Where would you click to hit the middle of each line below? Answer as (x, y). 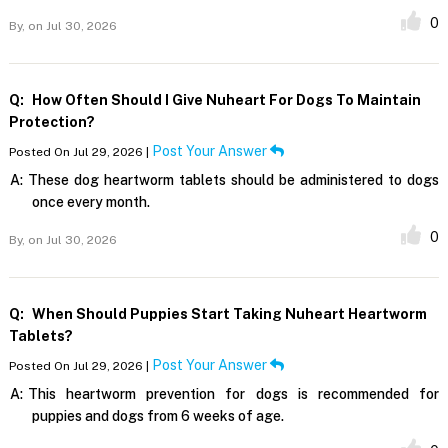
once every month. (90, 202)
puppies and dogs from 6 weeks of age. (157, 416)
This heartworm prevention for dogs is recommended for (233, 394)
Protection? (51, 122)
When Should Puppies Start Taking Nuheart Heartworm (227, 314)
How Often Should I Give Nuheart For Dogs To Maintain (224, 100)
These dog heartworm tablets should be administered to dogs (233, 180)
